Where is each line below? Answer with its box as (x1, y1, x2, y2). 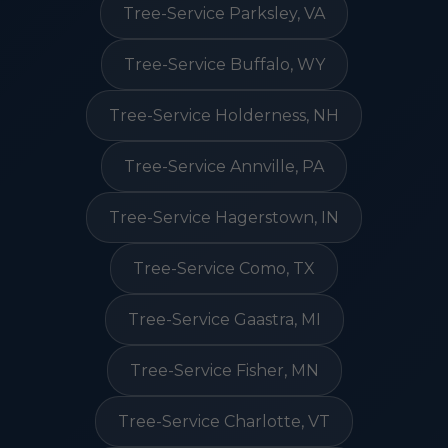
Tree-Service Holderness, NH (109, 106, 339, 125)
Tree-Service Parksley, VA (123, 4, 325, 23)
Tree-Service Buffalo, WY (123, 55, 325, 74)
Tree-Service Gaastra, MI (127, 310, 321, 329)
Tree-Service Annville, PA (124, 157, 324, 176)
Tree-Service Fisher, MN (129, 361, 319, 380)
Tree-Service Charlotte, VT (118, 412, 330, 431)
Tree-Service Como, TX (133, 259, 315, 278)
